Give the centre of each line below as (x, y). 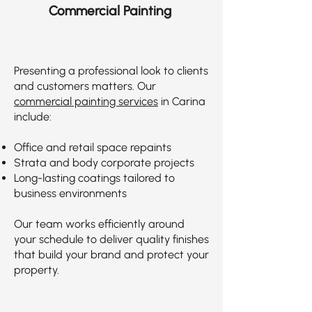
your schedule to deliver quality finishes (111, 239)
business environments (70, 193)
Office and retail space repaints (93, 147)
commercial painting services (86, 101)
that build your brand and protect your (111, 255)
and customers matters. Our (85, 86)
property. (37, 270)
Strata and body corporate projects (104, 163)
